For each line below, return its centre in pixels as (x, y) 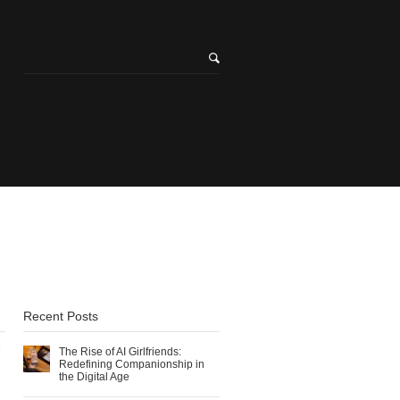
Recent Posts (61, 316)
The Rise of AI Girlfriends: (120, 352)
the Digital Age (94, 377)
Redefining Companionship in (132, 364)
